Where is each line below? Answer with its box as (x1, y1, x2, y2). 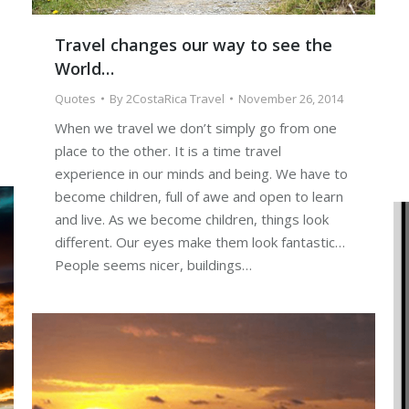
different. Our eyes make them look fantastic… (55, 233, 345, 252)
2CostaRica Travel (126, 90, 225, 108)
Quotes (55, 90, 96, 108)
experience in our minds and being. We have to (55, 164, 348, 184)
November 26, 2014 (238, 90, 343, 108)
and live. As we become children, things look (55, 210, 329, 229)
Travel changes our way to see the (55, 34, 332, 57)
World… (55, 58, 114, 80)
